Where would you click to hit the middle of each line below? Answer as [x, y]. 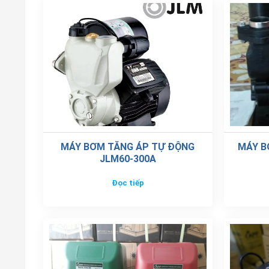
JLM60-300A [128, 159]
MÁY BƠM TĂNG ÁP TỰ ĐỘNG [128, 147]
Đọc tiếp [128, 183]
